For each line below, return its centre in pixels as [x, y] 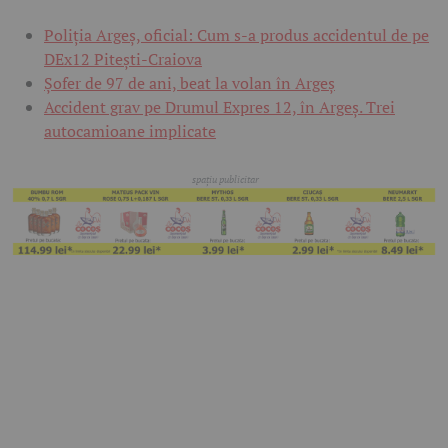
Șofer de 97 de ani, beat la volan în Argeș [189, 82]
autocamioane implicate [130, 130]
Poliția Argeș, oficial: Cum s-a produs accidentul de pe [236, 34]
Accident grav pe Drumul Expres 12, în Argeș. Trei [219, 106]
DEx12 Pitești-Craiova [123, 58]
